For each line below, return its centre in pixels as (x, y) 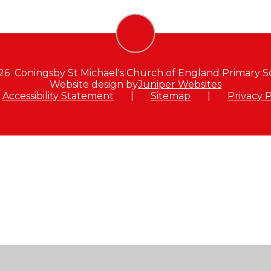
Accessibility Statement (58, 96)
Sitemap (171, 96)
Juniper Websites (180, 84)
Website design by (94, 84)
